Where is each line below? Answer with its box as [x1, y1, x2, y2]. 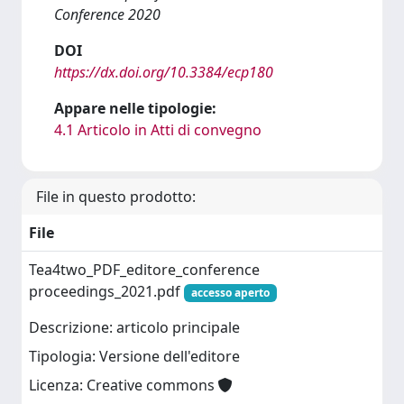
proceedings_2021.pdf [29, 280, 184, 301]
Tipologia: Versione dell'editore [29, 346, 240, 367]
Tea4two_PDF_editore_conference [29, 259, 260, 280]
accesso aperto [190, 284, 270, 300]
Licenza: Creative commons [29, 375, 218, 396]
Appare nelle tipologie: [54, 97, 216, 118]
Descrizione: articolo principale [29, 317, 240, 338]
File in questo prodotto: [36, 186, 196, 207]
